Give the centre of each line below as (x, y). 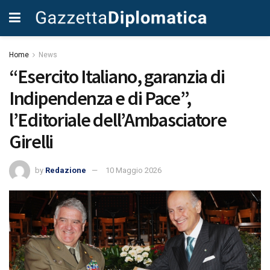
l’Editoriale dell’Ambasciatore (118, 120)
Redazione (66, 170)
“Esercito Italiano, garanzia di (117, 77)
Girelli (31, 142)
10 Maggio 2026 (133, 170)
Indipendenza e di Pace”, (100, 98)
